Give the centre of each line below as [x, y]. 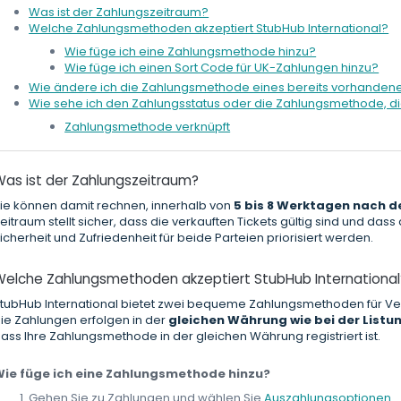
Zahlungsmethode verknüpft [148, 127]
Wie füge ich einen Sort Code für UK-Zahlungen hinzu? [222, 68]
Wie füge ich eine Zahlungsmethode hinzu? [191, 52]
